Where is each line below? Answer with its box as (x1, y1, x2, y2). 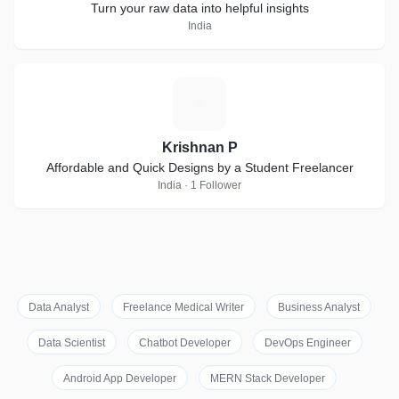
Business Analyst (278, 301, 360, 313)
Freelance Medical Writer (123, 301, 244, 313)
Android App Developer (63, 372, 176, 385)
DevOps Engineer (264, 337, 351, 349)
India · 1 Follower (158, 179, 241, 191)
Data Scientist (37, 337, 105, 349)
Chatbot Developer (138, 337, 231, 349)
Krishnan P (161, 140, 238, 155)
